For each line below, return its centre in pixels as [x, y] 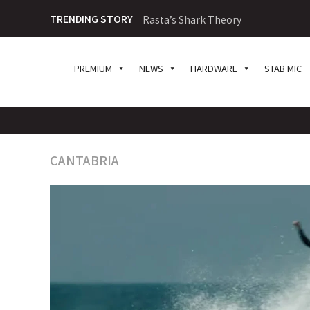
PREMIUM [93, 68]
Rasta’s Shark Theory [192, 19]
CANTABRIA [84, 160]
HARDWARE [214, 68]
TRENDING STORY [91, 19]
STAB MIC [283, 68]
